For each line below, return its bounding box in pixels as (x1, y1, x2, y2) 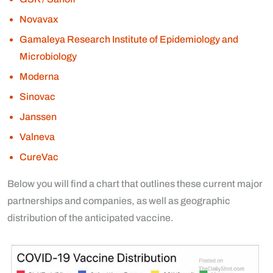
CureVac (19, 152, 58, 163)
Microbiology (19, 51, 77, 62)
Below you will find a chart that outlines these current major (7, 179, 263, 190)
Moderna (19, 71, 59, 82)
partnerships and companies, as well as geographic (7, 196, 230, 207)
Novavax (19, 14, 58, 25)
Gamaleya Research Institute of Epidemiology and (19, 34, 238, 45)
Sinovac (19, 91, 55, 102)
